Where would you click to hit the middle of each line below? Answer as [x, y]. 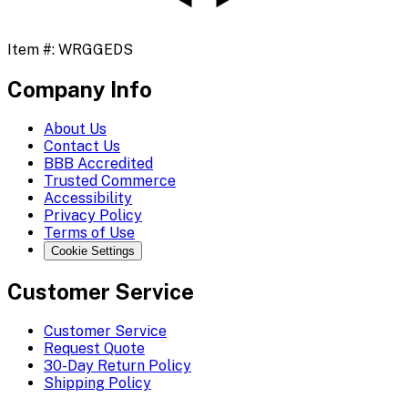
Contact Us [82, 147]
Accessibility [88, 199]
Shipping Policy [97, 382]
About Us [75, 129]
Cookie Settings [93, 251]
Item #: [33, 50]
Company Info [80, 90]
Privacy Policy [93, 216]
